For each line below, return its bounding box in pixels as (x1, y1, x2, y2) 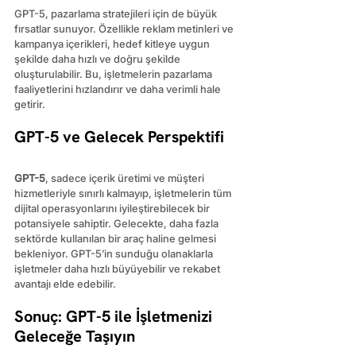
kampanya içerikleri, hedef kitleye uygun (14, 37, 212, 50)
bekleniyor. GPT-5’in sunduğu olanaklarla (14, 246, 215, 260)
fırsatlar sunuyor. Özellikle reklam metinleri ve (14, 21, 236, 35)
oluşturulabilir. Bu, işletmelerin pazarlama (14, 67, 215, 80)
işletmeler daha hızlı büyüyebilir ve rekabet (14, 261, 222, 275)
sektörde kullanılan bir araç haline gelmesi (14, 231, 219, 245)
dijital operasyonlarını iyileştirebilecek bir (14, 201, 212, 215)
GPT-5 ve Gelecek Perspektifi (14, 126, 224, 147)
